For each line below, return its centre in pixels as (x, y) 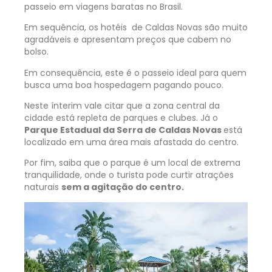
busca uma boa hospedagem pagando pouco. (124, 85)
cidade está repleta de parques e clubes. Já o (121, 118)
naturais (43, 187)
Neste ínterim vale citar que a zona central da (122, 106)
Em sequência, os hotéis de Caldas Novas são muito (136, 28)
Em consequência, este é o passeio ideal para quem (135, 73)
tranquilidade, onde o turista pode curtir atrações (129, 175)
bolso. (36, 52)
